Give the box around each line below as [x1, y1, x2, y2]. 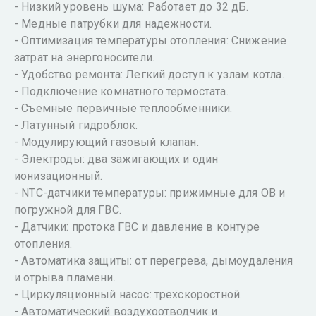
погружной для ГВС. [14, 203, 121, 217]
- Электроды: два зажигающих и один [14, 152, 219, 166]
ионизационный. [14, 169, 103, 183]
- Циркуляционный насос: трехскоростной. [14, 288, 243, 301]
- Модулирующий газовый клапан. [14, 135, 199, 149]
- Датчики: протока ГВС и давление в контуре [14, 220, 260, 233]
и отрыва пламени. [14, 271, 116, 284]
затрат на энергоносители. [14, 51, 154, 64]
